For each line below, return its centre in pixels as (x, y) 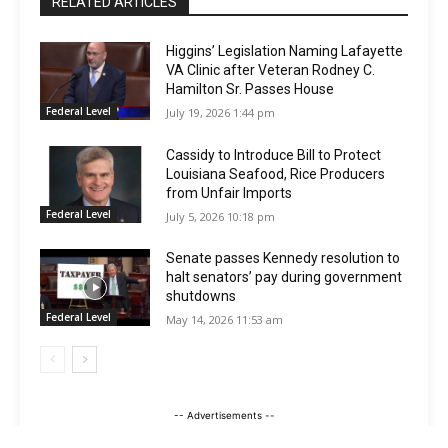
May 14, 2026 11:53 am (225, 319)
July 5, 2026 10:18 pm (221, 216)
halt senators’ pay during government (284, 276)
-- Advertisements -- (224, 416)
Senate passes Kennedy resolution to (283, 257)
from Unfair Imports (229, 192)
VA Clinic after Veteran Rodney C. (271, 70)
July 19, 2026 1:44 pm (221, 113)
